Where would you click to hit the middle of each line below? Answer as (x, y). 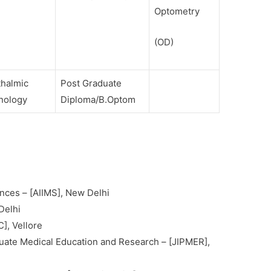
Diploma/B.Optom (98, 99)
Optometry (177, 11)
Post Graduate (91, 83)
